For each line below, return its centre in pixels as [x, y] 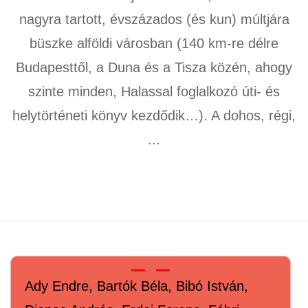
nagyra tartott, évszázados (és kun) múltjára [154, 19]
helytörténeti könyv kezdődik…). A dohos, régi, [154, 115]
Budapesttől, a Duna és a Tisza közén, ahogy [154, 67]
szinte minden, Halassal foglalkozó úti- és [154, 91]
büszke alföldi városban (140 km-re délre [154, 43]
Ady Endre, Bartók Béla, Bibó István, [136, 286]
